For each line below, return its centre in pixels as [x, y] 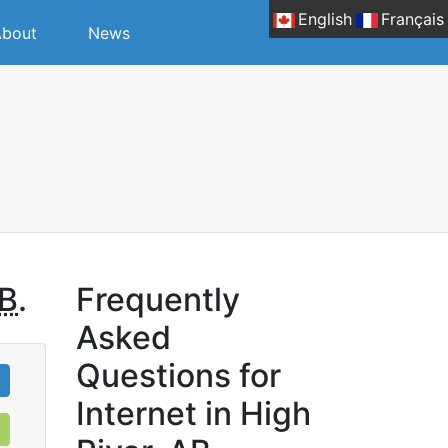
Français [412, 19]
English [325, 19]
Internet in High [193, 413]
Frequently [158, 299]
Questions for [178, 375]
